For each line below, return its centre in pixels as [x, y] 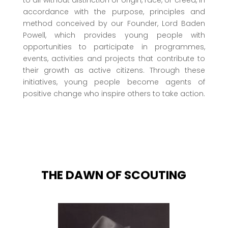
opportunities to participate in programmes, [114, 47]
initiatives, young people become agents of [114, 82]
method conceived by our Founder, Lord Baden [114, 23]
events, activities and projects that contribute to [114, 58]
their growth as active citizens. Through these [114, 70]
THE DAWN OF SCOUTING [114, 175]
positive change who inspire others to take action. [114, 93]
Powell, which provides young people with [114, 35]
